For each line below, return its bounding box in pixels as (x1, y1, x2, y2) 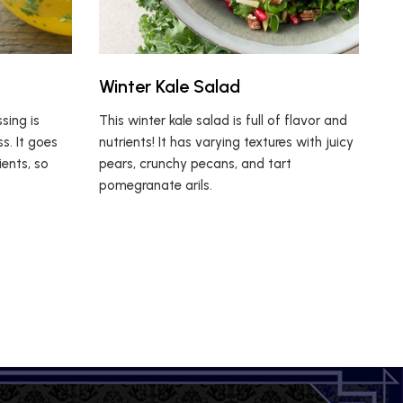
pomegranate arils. (99, 176, 213, 193)
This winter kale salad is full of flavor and (99, 112, 348, 129)
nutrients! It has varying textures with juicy (99, 133, 354, 150)
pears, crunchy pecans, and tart (99, 155, 292, 172)
